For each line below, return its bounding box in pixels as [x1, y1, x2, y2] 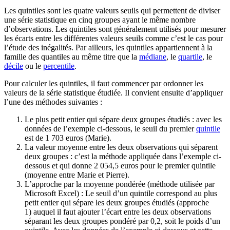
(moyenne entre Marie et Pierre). [25, 170, 129, 180]
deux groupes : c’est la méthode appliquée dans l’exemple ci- [25, 152, 221, 161]
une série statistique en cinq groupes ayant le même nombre [4, 15, 196, 25]
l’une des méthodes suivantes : [4, 98, 102, 107]
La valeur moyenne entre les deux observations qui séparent [25, 143, 218, 152]
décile [4, 62, 23, 71]
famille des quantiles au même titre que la [4, 52, 139, 62]
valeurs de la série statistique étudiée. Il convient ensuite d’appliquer [4, 88, 223, 98]
